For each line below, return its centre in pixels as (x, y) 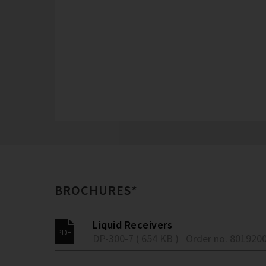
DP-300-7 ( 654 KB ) (136, 238)
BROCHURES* (96, 190)
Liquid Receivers (132, 225)
